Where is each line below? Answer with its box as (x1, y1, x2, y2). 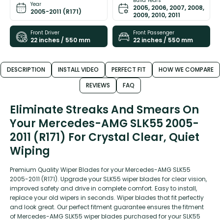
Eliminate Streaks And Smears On (10, 102, 199, 118)
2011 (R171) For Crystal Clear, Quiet (10, 130, 199, 145)
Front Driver (30, 28, 59, 36)
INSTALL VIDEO (57, 65, 99, 74)
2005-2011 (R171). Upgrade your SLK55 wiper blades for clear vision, (10, 175, 207, 184)
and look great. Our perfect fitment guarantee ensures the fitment (10, 203, 204, 212)
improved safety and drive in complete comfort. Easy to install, (10, 184, 197, 193)
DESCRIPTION (6, 65, 45, 74)
